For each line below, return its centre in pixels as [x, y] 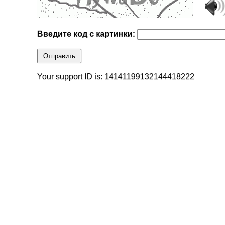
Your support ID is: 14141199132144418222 [116, 77]
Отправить [60, 56]
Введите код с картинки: [87, 34]
